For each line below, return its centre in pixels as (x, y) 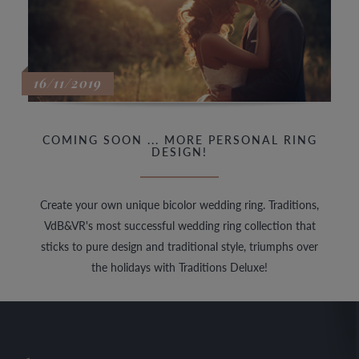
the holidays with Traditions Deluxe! (179, 266)
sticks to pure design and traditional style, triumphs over (179, 246)
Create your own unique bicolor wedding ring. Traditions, (179, 204)
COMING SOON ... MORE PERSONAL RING (179, 139)
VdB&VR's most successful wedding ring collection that (179, 225)
